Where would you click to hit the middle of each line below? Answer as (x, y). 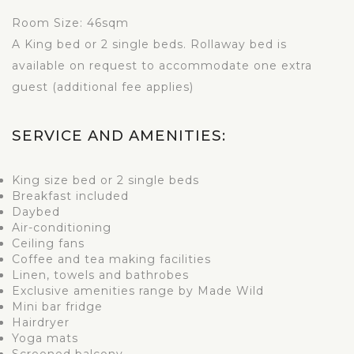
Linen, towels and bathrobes (100, 275)
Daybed (36, 212)
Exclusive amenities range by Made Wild (138, 291)
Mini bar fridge (57, 307)
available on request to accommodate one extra (162, 66)
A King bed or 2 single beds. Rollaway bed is (149, 45)
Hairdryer (41, 323)
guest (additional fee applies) (103, 87)
